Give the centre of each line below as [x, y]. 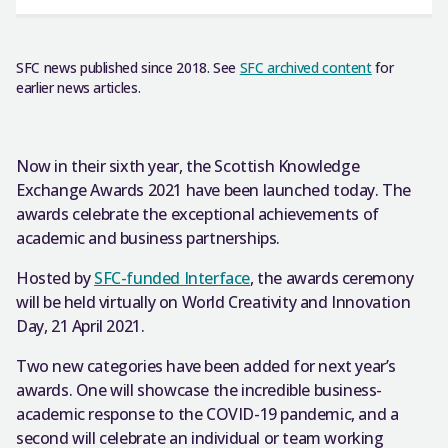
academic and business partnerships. [148, 238]
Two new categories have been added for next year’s [206, 366]
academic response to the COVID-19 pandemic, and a [207, 414]
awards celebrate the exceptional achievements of [197, 214]
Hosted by [55, 278]
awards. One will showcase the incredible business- [199, 390]
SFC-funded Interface [172, 278]
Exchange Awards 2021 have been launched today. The [214, 190]
